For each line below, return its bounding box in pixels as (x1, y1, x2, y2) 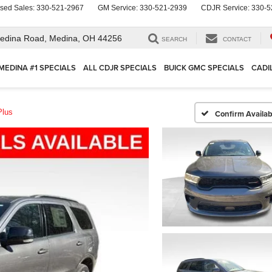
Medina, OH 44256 (49, 33, 122, 44)
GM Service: (98, 4, 140, 12)
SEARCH (161, 36, 187, 43)
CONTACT (223, 36, 251, 43)
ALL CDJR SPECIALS (83, 62, 157, 74)
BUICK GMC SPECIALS (164, 62, 244, 74)
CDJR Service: (201, 4, 251, 12)
